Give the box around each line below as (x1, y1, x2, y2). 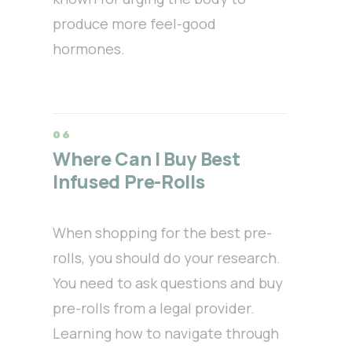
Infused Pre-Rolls (53, 169, 205, 195)
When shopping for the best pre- (53, 223, 273, 243)
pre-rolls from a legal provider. (53, 299, 255, 318)
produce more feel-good (53, 14, 217, 34)
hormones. (53, 39, 126, 59)
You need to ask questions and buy (53, 273, 284, 293)
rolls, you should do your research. (53, 248, 281, 268)
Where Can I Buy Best (53, 146, 240, 172)
